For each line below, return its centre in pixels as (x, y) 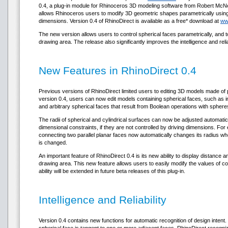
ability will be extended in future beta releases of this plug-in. (112, 171)
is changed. (53, 142)
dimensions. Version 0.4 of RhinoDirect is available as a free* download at (130, 21)
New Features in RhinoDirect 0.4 (118, 70)
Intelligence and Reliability (103, 200)
